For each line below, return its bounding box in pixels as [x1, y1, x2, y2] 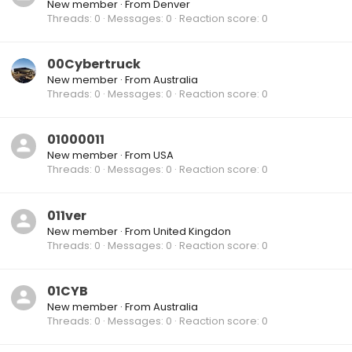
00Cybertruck [47, 54, 141, 73]
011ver [47, 206, 86, 225]
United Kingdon [153, 223, 231, 239]
